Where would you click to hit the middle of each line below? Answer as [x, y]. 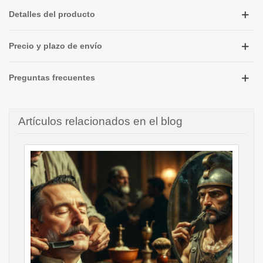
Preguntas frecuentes [52, 77]
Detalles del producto [52, 14]
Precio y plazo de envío [55, 46]
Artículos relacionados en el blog [100, 121]
